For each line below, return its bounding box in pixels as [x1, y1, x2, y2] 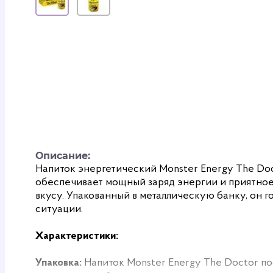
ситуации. [35, 204, 83, 215]
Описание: [35, 150, 90, 161]
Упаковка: [35, 258, 82, 269]
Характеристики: [35, 231, 118, 242]
